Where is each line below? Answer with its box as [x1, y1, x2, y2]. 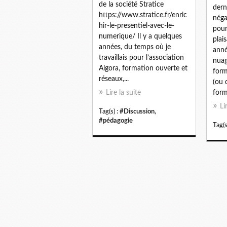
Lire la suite [106, 89, 141, 96]
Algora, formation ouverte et [99, 64, 187, 72]
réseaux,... [99, 75, 129, 83]
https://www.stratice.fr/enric [99, 11, 187, 19]
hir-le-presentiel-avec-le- [99, 22, 174, 29]
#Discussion [120, 108, 155, 115]
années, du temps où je [99, 43, 171, 51]
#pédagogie [99, 117, 133, 124]
